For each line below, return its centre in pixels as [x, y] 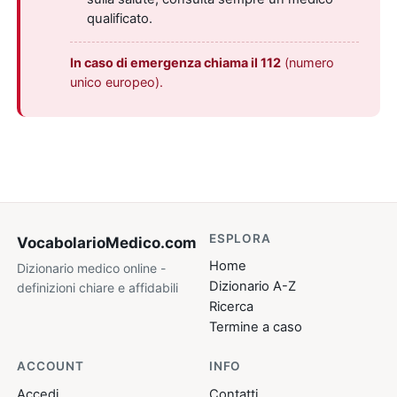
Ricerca [231, 307]
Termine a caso [256, 327]
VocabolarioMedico [89, 242]
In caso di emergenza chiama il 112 [176, 63]
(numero [308, 63]
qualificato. [119, 19]
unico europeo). [117, 82]
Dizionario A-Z [253, 287]
